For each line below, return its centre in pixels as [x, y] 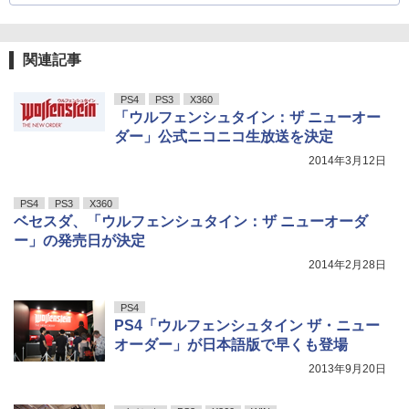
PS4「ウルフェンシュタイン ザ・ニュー [247, 325]
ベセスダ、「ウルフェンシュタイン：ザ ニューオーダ [191, 221]
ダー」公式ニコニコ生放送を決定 [224, 136]
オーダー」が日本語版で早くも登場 [231, 344]
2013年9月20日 [347, 368]
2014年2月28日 [347, 264]
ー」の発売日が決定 [79, 240]
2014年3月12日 [347, 160]
